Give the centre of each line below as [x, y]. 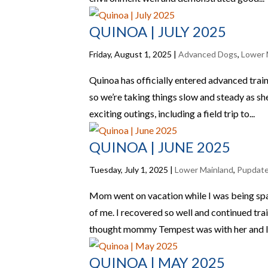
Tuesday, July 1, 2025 [129, 170]
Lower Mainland [204, 170]
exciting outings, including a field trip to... [172, 113]
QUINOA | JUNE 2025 [160, 147]
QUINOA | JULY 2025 [158, 31]
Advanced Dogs [208, 54]
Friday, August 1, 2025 [131, 54]
